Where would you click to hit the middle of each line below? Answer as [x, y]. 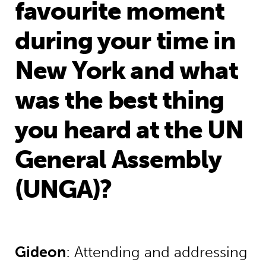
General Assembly [118, 159]
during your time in [125, 40]
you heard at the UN [129, 129]
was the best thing [119, 100]
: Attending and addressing [156, 252]
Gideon [40, 252]
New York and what [126, 70]
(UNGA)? [63, 189]
